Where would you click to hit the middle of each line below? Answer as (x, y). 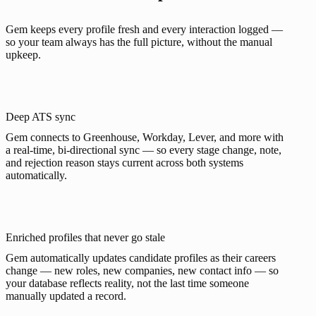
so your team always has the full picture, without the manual (139, 42)
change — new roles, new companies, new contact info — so (142, 270)
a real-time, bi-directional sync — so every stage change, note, (144, 150)
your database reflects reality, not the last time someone (127, 283)
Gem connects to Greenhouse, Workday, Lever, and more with (145, 137)
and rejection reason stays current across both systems (124, 162)
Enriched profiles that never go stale (85, 237)
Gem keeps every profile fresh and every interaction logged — (144, 29)
